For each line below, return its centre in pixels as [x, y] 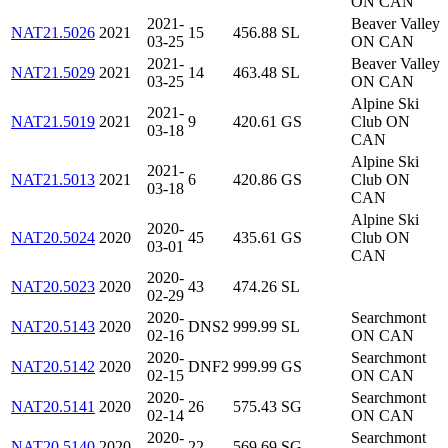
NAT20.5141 [53, 407]
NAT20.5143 [53, 327]
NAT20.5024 [53, 238]
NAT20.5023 [53, 287]
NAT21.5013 [53, 180]
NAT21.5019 [53, 122]
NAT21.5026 [53, 33]
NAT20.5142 [53, 367]
